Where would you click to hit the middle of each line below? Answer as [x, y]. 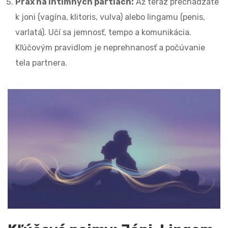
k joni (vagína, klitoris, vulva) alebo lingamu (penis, [110, 17]
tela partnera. [41, 63]
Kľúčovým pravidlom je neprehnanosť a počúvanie [110, 48]
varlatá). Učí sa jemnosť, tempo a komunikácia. [103, 33]
